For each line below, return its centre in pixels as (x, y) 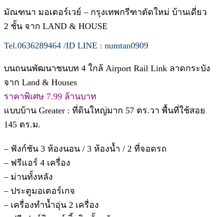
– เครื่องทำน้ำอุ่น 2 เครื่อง (51, 205)
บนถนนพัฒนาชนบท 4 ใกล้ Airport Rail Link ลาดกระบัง (107, 68)
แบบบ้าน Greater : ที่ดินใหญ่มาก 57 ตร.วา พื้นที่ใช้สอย (105, 110)
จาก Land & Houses (40, 82)
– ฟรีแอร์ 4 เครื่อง (37, 163)
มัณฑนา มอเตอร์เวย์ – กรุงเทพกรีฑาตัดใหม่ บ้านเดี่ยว (105, 12)
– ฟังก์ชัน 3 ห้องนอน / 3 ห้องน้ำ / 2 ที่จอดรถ (85, 148)
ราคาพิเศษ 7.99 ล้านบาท (50, 96)
